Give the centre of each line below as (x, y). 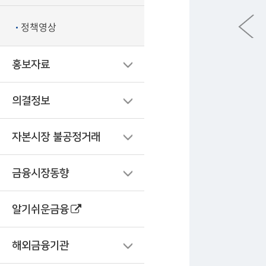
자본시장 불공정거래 (56, 137)
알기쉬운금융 (40, 210)
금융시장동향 (40, 173)
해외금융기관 (40, 246)
